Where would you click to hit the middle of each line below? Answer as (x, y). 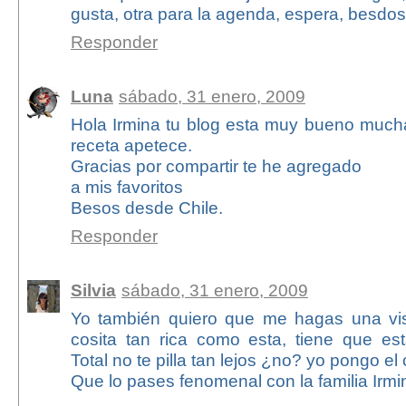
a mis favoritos (126, 187)
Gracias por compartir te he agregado (216, 166)
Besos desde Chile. (146, 208)
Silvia (93, 290)
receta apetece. (131, 145)
